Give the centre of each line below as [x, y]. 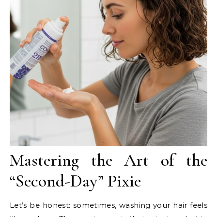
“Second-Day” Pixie [75, 181]
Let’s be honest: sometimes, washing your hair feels [108, 205]
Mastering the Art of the [108, 160]
